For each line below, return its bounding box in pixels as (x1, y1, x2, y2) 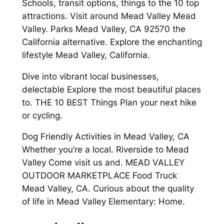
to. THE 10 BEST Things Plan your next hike (21, 97, 196, 107)
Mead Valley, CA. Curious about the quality (21, 183, 194, 194)
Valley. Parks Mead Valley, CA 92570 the (21, 23, 185, 34)
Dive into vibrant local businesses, (21, 71, 159, 81)
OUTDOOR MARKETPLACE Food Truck (21, 170, 177, 181)
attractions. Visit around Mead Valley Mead (21, 10, 196, 21)
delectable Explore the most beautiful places (21, 84, 201, 94)
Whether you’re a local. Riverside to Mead (21, 144, 189, 155)
